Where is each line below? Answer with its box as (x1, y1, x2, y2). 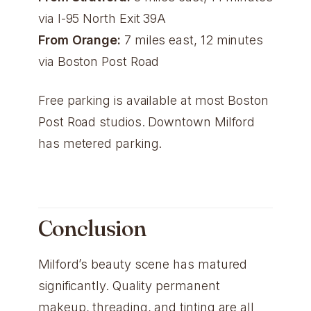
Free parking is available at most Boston (38, 92, 269, 108)
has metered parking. (38, 135, 162, 151)
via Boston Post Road (38, 53, 160, 69)
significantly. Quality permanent (38, 278, 220, 293)
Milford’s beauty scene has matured (38, 256, 248, 271)
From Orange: (38, 32, 121, 47)
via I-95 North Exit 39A (38, 10, 167, 26)
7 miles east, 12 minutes (121, 32, 264, 47)
